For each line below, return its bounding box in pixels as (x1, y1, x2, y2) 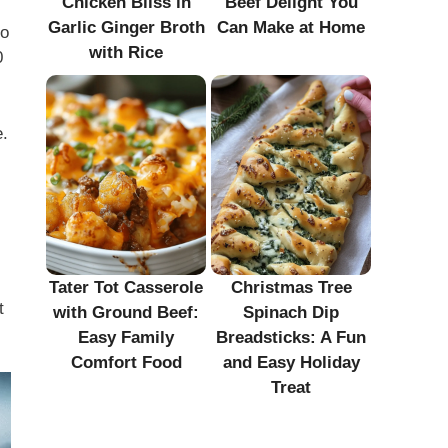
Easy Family (78, 327, 174, 347)
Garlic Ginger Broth (47, 17, 205, 37)
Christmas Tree (230, 277, 352, 297)
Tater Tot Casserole (49, 277, 203, 297)
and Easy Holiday (222, 352, 360, 372)
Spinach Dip (243, 302, 339, 322)
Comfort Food (70, 352, 182, 372)
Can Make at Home (217, 17, 365, 37)
